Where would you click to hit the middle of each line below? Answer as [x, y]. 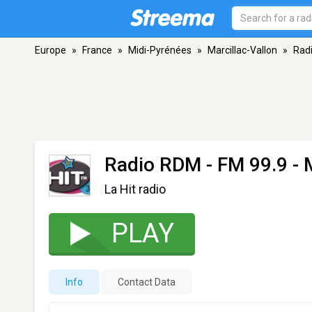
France [97, 50]
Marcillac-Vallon [242, 50]
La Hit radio [135, 189]
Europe [50, 50]
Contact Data [147, 282]
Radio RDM [153, 165]
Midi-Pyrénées [160, 50]
